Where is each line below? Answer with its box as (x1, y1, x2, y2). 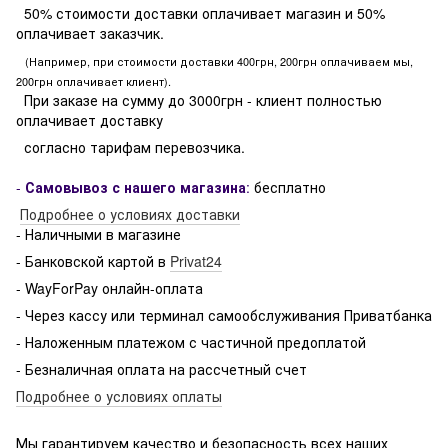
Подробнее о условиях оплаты (16, 385, 222, 406)
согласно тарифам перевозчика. (16, 136, 245, 157)
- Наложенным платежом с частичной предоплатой (16, 331, 366, 352)
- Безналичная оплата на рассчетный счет (16, 358, 307, 379)
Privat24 (170, 250, 222, 271)
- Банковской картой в (16, 250, 170, 271)
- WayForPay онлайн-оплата (16, 277, 203, 298)
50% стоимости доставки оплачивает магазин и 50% (16, 2, 385, 23)
